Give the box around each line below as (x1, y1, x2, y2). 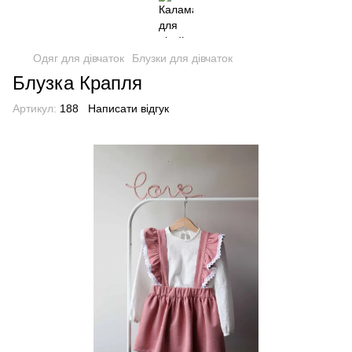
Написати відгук (88, 102, 169, 115)
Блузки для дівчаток (132, 52, 233, 64)
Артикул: (13, 102, 57, 115)
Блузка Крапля (13, 72, 142, 93)
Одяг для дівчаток (33, 52, 124, 64)
